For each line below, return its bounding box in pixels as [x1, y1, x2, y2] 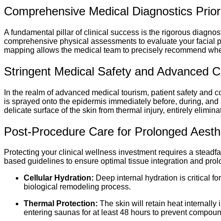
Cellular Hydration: [24, 174, 94, 183]
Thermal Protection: [24, 199, 98, 208]
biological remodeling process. [24, 183, 131, 191]
